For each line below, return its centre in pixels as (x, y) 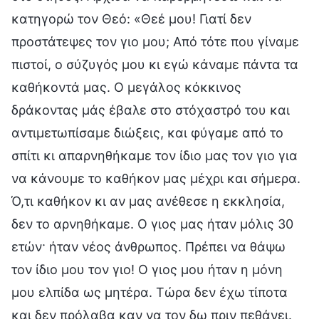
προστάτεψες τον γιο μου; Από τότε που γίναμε (155, 41)
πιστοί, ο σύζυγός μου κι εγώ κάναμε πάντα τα (155, 64)
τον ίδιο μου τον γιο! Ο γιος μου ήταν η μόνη (147, 269)
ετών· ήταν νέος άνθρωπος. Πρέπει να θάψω (148, 246)
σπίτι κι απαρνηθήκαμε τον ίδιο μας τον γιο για (155, 155)
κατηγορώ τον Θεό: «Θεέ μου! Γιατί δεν (131, 19)
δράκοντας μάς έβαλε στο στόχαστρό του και (151, 110)
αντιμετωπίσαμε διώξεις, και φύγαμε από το (147, 132)
